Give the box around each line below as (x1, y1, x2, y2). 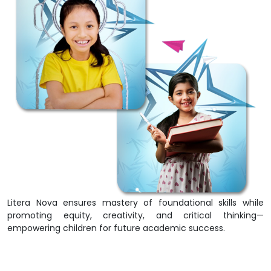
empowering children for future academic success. (7, 222, 225, 234)
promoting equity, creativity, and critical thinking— (7, 209, 264, 221)
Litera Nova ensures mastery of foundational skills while (7, 197, 264, 209)
